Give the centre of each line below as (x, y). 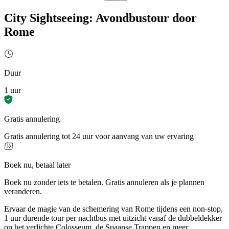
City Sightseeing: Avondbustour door (100, 18)
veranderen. (23, 191)
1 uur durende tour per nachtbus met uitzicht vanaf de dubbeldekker (113, 218)
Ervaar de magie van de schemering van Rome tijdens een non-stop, (113, 209)
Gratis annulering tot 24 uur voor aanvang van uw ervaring (99, 136)
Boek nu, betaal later (37, 165)
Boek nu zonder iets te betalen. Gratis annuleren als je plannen (104, 182)
